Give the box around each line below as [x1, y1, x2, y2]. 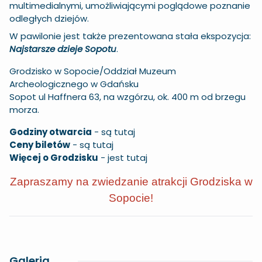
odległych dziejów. [9, 12, 89, 25]
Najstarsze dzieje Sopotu [9, 43, 116, 56]
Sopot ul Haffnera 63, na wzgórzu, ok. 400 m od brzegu [9, 91, 246, 104]
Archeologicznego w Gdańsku [9, 78, 139, 91]
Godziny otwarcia [9, 126, 92, 139]
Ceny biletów [9, 139, 70, 151]
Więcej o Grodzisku [9, 151, 98, 164]
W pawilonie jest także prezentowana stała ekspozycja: [9, 30, 251, 43]
